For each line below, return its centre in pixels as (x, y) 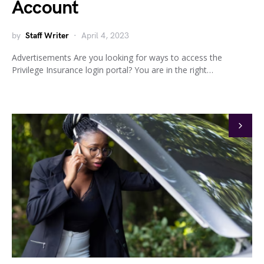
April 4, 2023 (105, 35)
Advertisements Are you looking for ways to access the (117, 57)
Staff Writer (47, 35)
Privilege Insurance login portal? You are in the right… (113, 70)
